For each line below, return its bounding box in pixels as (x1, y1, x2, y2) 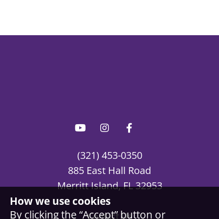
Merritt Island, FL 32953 (57, 179, 162, 193)
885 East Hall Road (68, 164, 151, 177)
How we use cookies (10, 194, 110, 208)
